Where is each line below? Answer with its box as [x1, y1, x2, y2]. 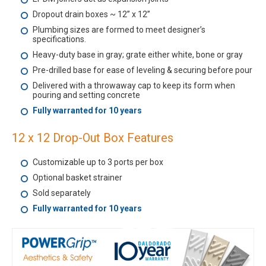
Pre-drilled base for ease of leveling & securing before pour [33, 65, 252, 75]
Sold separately [33, 188, 91, 198]
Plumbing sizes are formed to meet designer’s [33, 25, 205, 34]
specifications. [33, 34, 86, 44]
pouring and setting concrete [33, 90, 140, 100]
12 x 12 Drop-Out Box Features [12, 131, 173, 145]
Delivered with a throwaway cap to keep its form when [33, 81, 235, 90]
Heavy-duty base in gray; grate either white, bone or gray [33, 50, 243, 59]
